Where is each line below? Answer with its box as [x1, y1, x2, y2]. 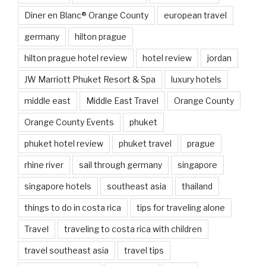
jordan [207, 52, 232, 63]
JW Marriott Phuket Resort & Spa [24, 74, 156, 84]
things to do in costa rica [24, 202, 121, 213]
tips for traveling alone [137, 202, 225, 213]
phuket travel [119, 138, 172, 148]
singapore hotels [24, 180, 91, 191]
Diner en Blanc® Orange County [24, 9, 148, 20]
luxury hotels [171, 74, 221, 84]
